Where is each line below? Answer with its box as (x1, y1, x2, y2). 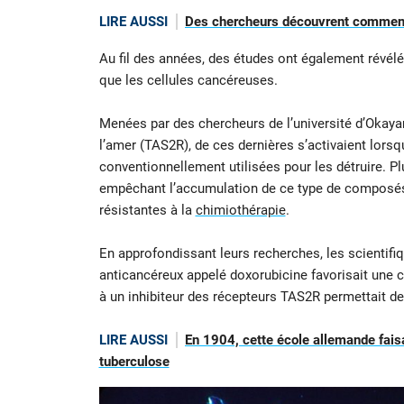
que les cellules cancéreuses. (98, 71, 278, 88)
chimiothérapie (195, 201, 286, 218)
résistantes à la (98, 201, 196, 218)
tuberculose (98, 353, 170, 370)
